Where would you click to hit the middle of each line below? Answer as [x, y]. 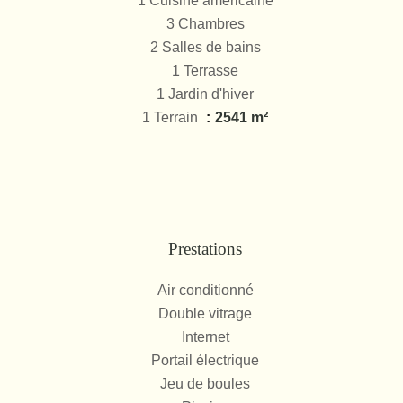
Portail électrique [205, 360]
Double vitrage [205, 313]
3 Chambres [205, 24]
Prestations [205, 249]
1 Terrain [172, 117]
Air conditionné [205, 290]
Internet [205, 337]
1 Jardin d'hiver [205, 94]
